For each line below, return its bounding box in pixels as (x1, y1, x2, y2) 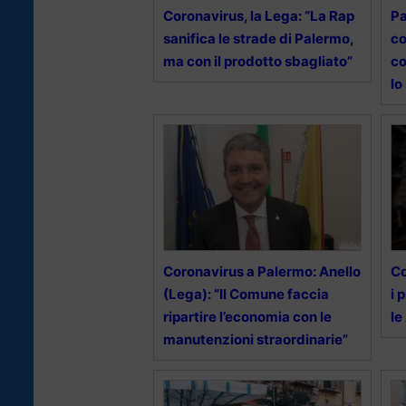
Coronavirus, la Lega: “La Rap (163, 6, 354, 24)
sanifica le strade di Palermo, (163, 29, 353, 47)
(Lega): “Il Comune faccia (163, 285, 329, 303)
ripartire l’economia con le (163, 307, 332, 325)
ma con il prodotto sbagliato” (163, 52, 353, 70)
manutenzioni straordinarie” (163, 330, 348, 348)
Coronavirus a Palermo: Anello (163, 262, 361, 280)
